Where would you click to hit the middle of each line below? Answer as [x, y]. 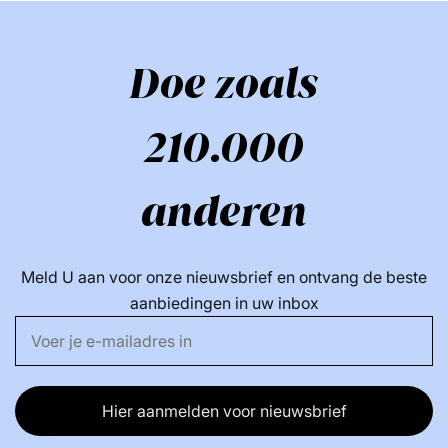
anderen [224, 212]
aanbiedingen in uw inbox [224, 303]
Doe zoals [224, 84]
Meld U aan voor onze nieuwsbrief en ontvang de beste [224, 277]
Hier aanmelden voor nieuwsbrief [224, 410]
